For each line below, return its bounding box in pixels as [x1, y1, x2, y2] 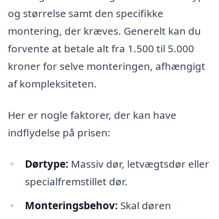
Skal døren [117, 198, 171, 213]
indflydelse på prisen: [8, 125, 110, 139]
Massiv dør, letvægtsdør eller [68, 156, 209, 171]
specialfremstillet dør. [24, 174, 128, 188]
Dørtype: [24, 156, 68, 171]
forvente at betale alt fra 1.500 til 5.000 [8, 42, 194, 56]
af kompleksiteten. [8, 77, 97, 91]
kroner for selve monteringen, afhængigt [8, 59, 205, 73]
